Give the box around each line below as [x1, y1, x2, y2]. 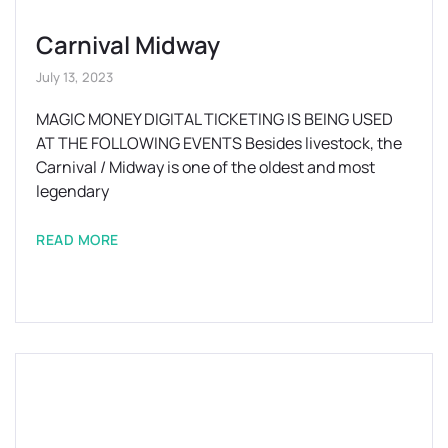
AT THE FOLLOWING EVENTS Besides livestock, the [36, 131, 402, 154]
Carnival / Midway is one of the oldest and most [36, 155, 375, 178]
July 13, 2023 [36, 67, 113, 86]
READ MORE [36, 229, 119, 249]
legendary [36, 179, 109, 202]
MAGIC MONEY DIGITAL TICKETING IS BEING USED [36, 107, 393, 130]
